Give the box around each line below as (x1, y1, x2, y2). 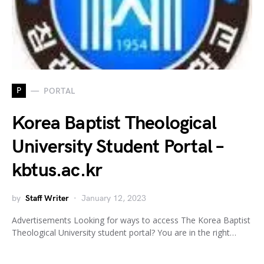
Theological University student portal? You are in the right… (12, 227, 236, 238)
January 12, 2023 (81, 193, 146, 203)
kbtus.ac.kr (12, 159, 103, 182)
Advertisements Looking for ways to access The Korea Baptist (12, 214, 250, 226)
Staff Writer (25, 193, 69, 203)
